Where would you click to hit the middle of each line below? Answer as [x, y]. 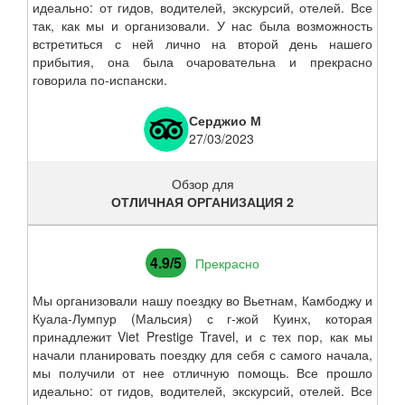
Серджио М [225, 120]
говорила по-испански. [100, 80]
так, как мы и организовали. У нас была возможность [202, 25]
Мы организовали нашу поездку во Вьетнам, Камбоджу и [202, 300]
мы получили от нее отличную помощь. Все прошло [202, 372]
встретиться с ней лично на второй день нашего [202, 43]
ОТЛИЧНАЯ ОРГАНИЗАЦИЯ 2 [202, 202]
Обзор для [202, 184]
